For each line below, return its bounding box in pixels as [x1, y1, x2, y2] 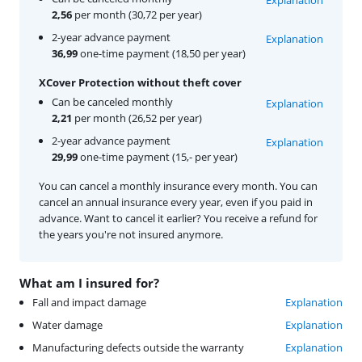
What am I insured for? [19, 274, 159, 291]
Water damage [32, 317, 103, 332]
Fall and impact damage [32, 294, 146, 309]
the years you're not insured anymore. [39, 226, 223, 242]
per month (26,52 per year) [72, 110, 202, 125]
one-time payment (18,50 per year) [78, 45, 246, 61]
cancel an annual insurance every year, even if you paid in [39, 194, 313, 209]
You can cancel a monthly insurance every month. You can [39, 178, 318, 193]
